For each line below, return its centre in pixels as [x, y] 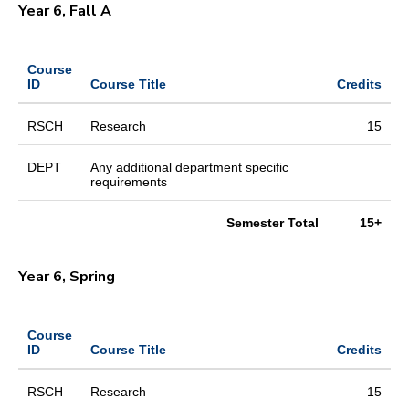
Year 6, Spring [68, 276]
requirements [129, 181]
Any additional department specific [189, 167]
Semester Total [273, 222]
